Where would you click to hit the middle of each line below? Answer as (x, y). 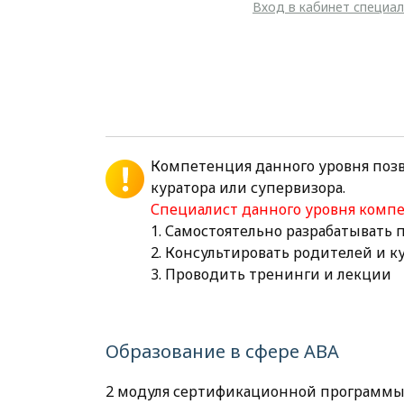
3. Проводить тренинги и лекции (271, 274)
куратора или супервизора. (248, 188)
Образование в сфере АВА (222, 351)
